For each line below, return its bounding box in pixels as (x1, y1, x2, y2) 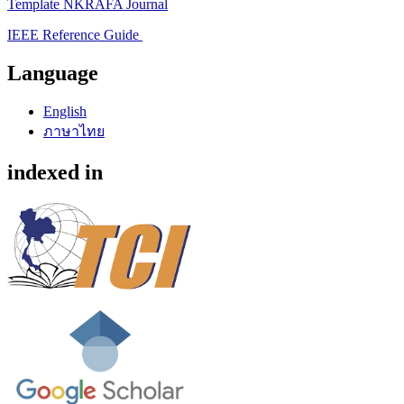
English (43, 103, 87, 119)
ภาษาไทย (43, 123, 105, 139)
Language (7, 60, 98, 85)
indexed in (7, 160, 103, 184)
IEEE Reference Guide (7, 27, 142, 43)
